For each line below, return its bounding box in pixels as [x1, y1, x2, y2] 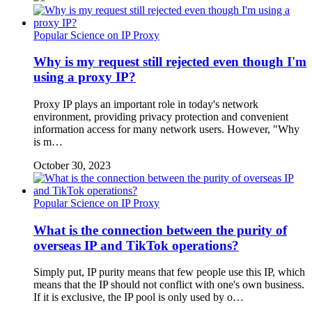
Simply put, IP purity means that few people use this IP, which [33, 266, 305, 279]
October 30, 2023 [33, 159, 111, 171]
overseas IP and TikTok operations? [33, 237, 239, 253]
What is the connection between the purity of [33, 222, 287, 237]
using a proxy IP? [33, 70, 136, 85]
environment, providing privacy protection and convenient [33, 111, 288, 123]
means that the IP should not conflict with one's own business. [33, 279, 304, 291]
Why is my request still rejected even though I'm [33, 54, 306, 70]
